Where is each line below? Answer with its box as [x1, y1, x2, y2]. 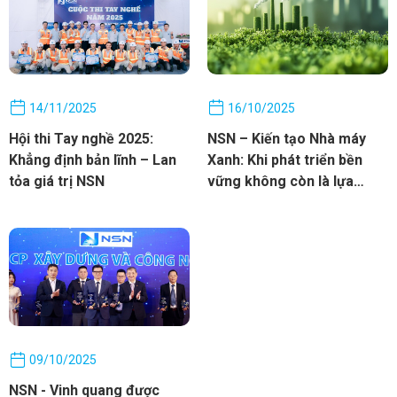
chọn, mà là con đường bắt [207, 194, 381, 212]
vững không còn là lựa [207, 173, 354, 191]
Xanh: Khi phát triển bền [207, 152, 362, 169]
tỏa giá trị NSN [9, 173, 105, 191]
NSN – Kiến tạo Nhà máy [207, 130, 366, 148]
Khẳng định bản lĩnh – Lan [9, 152, 176, 169]
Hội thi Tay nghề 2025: [9, 130, 153, 148]
